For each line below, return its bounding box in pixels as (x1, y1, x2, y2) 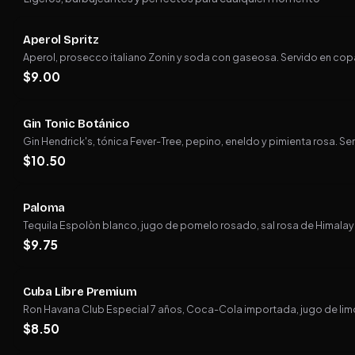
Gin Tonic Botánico (23, 116, 130, 131)
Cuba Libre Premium (23, 284, 137, 299)
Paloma (23, 200, 65, 215)
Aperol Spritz (23, 32, 99, 47)
